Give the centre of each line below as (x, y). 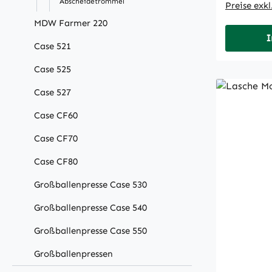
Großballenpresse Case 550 (90, 231)
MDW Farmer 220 (71, 23)
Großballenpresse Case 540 (90, 208)
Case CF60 (56, 116)
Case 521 (53, 46)
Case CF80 (56, 162)
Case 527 (53, 93)
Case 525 (53, 70)
